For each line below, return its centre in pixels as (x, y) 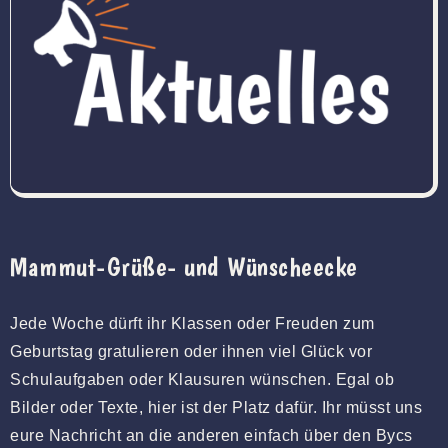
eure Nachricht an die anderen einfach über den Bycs (211, 435)
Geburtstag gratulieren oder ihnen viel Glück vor (191, 351)
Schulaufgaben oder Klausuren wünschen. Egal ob (202, 379)
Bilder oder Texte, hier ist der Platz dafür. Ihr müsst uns (216, 407)
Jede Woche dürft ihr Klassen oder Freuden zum (192, 323)
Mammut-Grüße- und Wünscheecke (184, 266)
